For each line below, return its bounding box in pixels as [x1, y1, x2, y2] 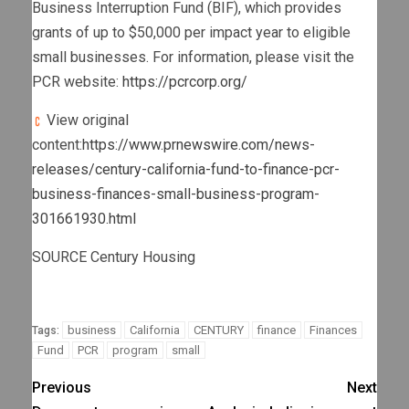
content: [32, 136, 82, 154]
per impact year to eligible [181, 24, 351, 42]
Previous [32, 379, 91, 397]
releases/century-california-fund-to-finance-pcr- [32, 161, 340, 179]
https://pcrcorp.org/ [122, 73, 247, 91]
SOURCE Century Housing [32, 248, 195, 267]
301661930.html [32, 210, 136, 228]
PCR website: [32, 73, 122, 91]
